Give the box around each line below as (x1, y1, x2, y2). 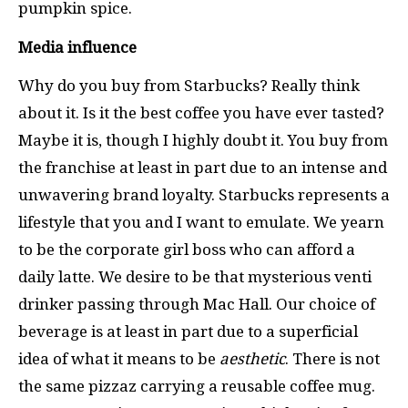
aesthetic (219, 350, 285, 368)
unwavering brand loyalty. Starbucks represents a (18, 186, 390, 204)
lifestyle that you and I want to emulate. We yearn (18, 213, 384, 231)
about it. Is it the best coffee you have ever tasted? (18, 104, 384, 122)
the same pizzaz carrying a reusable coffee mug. (18, 377, 375, 395)
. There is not (285, 350, 380, 368)
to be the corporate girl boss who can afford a (18, 240, 355, 259)
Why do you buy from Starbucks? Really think (18, 76, 360, 95)
